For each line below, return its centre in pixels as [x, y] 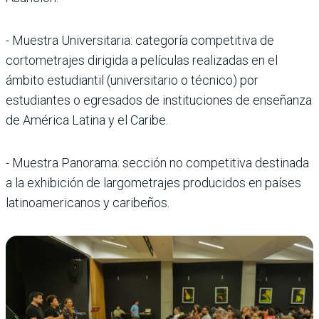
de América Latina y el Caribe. [87, 120]
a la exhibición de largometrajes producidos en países [153, 182]
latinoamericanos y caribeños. [88, 202]
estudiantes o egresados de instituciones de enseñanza [159, 100]
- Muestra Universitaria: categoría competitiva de [140, 40]
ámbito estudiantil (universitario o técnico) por [132, 80]
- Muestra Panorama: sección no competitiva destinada [157, 162]
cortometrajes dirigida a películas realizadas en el [142, 60]
